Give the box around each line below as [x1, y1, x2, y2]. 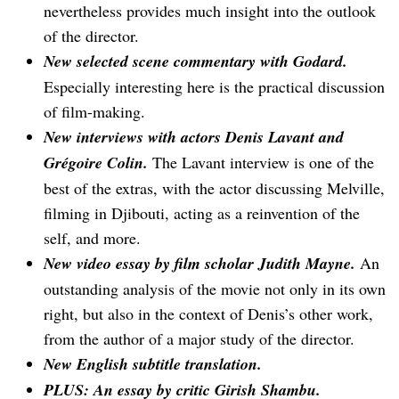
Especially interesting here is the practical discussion [44, 75, 385, 97]
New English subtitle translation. [44, 352, 262, 375]
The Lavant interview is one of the [148, 151, 374, 173]
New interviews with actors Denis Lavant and [44, 125, 344, 148]
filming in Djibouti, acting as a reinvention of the [44, 201, 360, 224]
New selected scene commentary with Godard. [44, 49, 347, 72]
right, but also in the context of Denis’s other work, [44, 302, 373, 324]
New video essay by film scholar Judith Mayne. [44, 251, 355, 274]
